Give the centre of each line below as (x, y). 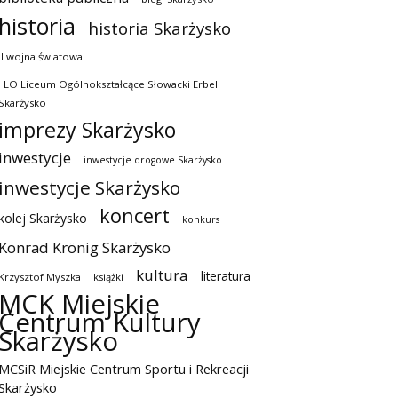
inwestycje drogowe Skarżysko (153, 160)
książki (108, 277)
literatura (226, 276)
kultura (162, 275)
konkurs (201, 219)
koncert (135, 215)
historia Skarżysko (159, 28)
